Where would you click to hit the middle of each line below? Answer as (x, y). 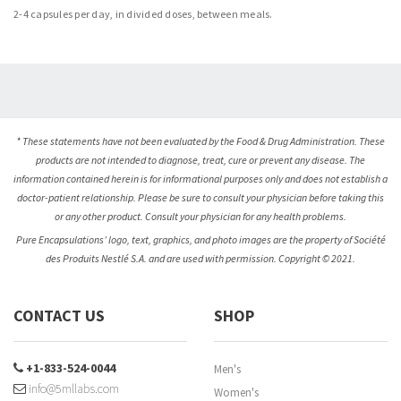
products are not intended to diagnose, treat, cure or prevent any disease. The (200, 159)
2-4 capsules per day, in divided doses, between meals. (143, 13)
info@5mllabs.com (73, 388)
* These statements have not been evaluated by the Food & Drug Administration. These (200, 141)
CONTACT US (59, 315)
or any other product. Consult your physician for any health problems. (200, 216)
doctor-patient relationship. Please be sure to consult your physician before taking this (200, 197)
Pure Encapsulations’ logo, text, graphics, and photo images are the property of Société (200, 239)
